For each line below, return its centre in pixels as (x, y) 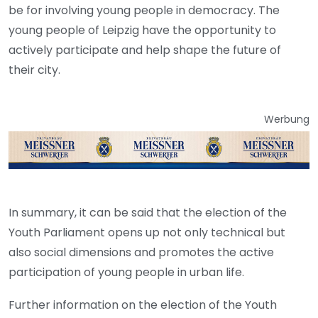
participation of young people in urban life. (126, 272)
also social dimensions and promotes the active (141, 252)
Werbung (287, 120)
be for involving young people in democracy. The (144, 11)
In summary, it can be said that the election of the (148, 212)
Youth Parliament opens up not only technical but (147, 232)
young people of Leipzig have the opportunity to (142, 31)
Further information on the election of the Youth (143, 305)
